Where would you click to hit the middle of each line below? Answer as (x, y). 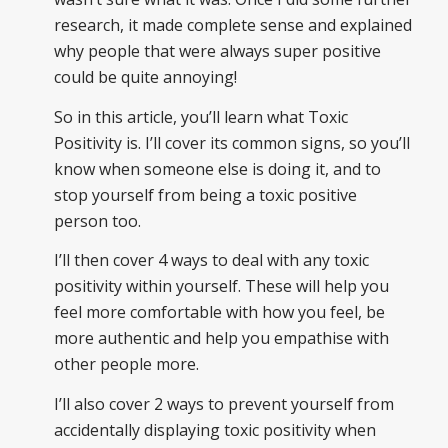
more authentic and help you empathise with (221, 338)
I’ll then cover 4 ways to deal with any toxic (211, 260)
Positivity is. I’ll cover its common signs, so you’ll (231, 142)
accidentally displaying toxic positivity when (214, 429)
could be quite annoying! (145, 77)
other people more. (126, 364)
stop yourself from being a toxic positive (205, 194)
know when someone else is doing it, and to (217, 168)
